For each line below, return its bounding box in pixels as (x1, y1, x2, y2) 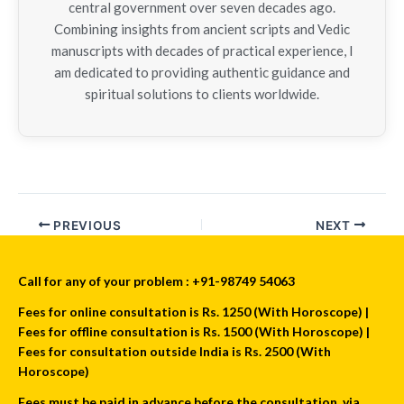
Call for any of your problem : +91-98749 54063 (18, 273, 295, 289)
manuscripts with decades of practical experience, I (50, 42, 353, 60)
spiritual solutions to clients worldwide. (85, 86, 319, 103)
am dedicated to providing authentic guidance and (54, 64, 350, 81)
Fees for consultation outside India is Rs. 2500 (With (18, 344, 331, 360)
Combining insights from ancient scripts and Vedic (54, 21, 350, 38)
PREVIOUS (50, 217, 122, 233)
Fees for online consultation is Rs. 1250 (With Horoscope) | (18, 304, 369, 320)
